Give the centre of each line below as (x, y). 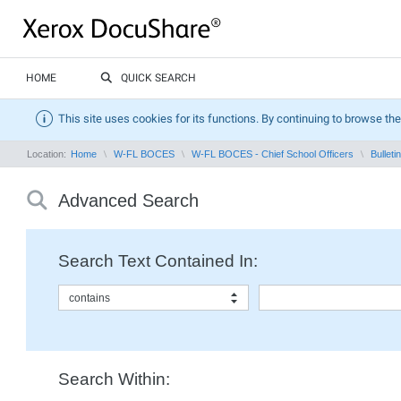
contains (90, 298)
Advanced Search (128, 200)
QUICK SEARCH (158, 78)
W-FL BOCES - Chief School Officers (273, 154)
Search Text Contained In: (158, 261)
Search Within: (114, 379)
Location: (48, 154)
